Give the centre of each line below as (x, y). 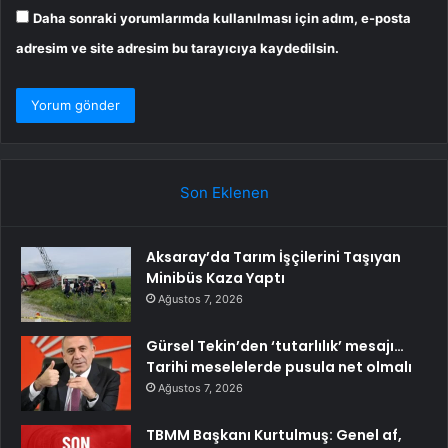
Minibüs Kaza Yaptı (215, 277)
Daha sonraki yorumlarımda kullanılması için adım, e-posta (222, 17)
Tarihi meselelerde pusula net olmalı (279, 366)
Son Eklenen (224, 192)
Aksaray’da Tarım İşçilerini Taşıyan (273, 256)
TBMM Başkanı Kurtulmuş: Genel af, (274, 434)
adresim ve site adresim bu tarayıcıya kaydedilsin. (177, 47)
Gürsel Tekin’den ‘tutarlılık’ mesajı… (275, 345)
